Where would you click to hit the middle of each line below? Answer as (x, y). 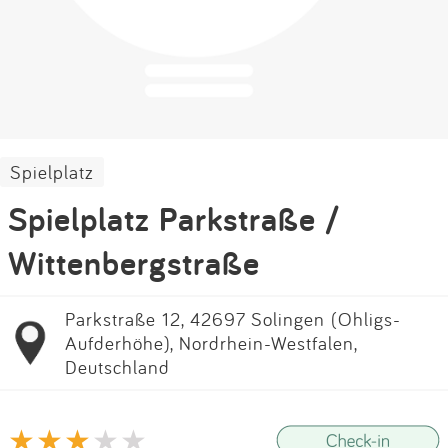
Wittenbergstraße (134, 263)
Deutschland (117, 367)
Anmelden (224, 81)
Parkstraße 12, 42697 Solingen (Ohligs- (233, 319)
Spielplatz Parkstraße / (174, 219)
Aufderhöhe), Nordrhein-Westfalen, (211, 343)
